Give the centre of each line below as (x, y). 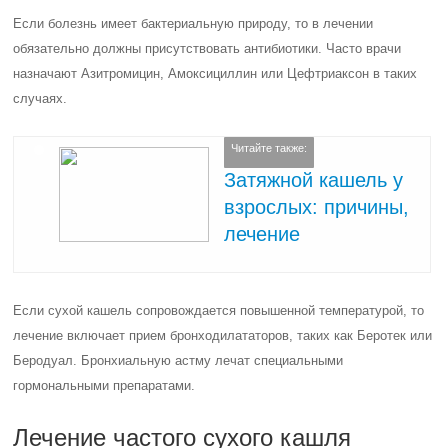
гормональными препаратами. (104, 385)
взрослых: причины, (317, 206)
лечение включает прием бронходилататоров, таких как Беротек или (223, 335)
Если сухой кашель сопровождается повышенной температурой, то (219, 310)
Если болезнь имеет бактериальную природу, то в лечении (193, 23)
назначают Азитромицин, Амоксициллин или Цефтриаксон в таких (215, 73)
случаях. (40, 98)
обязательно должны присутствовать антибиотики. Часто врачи (207, 48)
